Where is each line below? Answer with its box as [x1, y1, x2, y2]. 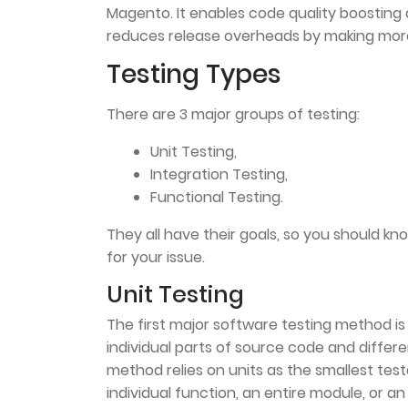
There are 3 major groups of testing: [107, 103, 363, 125]
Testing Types [107, 56, 281, 93]
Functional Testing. [150, 186, 287, 208]
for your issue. [107, 246, 209, 268]
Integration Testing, [150, 163, 291, 185]
